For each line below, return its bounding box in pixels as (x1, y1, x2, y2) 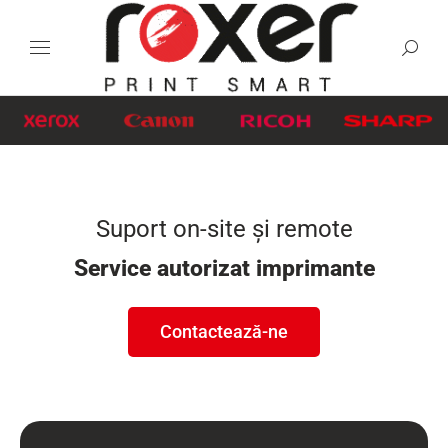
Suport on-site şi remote (95, 215, 353, 244)
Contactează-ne (160, 321, 288, 343)
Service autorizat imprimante (73, 255, 375, 283)
